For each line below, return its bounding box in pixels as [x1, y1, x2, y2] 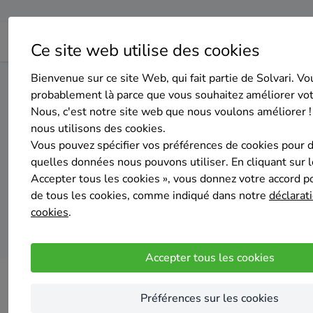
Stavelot [210, 75, 247, 88]
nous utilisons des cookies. [31, 121, 166, 136]
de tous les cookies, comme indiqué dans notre [31, 188, 269, 203]
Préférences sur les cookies [140, 291, 279, 306]
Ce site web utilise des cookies [31, 39, 260, 61]
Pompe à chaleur [95, 75, 168, 88]
